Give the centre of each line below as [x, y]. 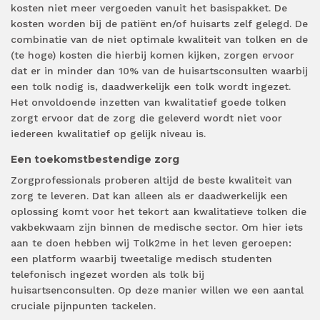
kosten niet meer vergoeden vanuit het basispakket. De [149, 8]
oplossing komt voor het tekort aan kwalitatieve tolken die [159, 212]
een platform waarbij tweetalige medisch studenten [141, 259]
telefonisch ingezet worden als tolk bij [107, 275]
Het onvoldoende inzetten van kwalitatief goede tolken [149, 102]
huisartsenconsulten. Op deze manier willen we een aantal [157, 290]
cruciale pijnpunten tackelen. [83, 306]
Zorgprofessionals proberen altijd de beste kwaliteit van [151, 180]
